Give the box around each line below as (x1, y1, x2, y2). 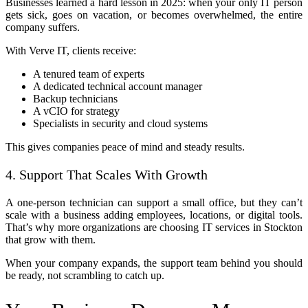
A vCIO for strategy (33, 105, 120, 118)
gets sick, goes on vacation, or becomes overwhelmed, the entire (5, 9, 302, 21)
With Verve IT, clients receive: (5, 45, 136, 57)
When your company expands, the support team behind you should (5, 257, 302, 269)
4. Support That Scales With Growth (5, 167, 208, 183)
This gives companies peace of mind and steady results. (5, 141, 245, 153)
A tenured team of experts (33, 68, 144, 80)
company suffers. (5, 21, 80, 34)
